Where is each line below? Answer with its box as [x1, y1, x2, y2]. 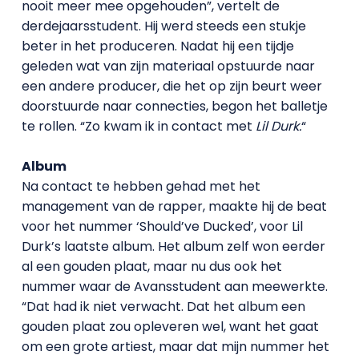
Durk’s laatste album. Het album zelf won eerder [21, 236, 325, 256]
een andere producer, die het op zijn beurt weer [21, 76, 322, 95]
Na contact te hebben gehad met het [21, 176, 260, 196]
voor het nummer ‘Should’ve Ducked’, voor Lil [21, 216, 303, 236]
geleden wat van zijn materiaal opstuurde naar [21, 56, 315, 75]
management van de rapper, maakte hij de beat [21, 196, 327, 216]
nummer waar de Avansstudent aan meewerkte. [21, 276, 328, 296]
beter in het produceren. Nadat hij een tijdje [21, 36, 294, 55]
